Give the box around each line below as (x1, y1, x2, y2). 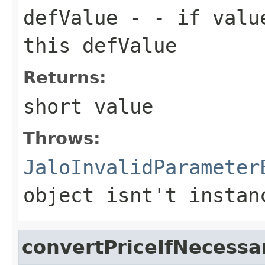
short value (23, 94, 153, 118)
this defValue (23, 33, 177, 57)
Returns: (23, 67, 106, 88)
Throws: (23, 128, 101, 148)
